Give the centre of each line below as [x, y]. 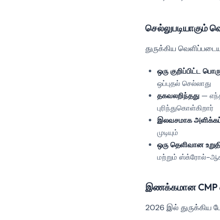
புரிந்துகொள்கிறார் [185, 108]
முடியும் [168, 133]
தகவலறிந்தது [178, 96]
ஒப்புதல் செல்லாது [184, 83]
